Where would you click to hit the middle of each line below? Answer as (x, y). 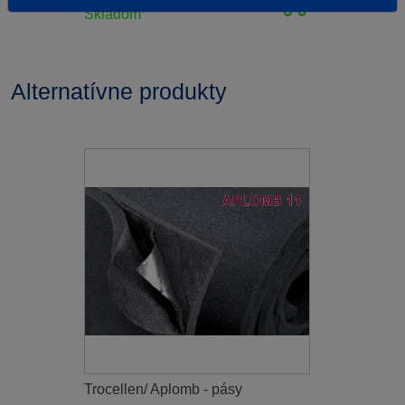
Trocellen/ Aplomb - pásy (163, 389)
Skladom (113, 14)
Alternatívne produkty (119, 91)
